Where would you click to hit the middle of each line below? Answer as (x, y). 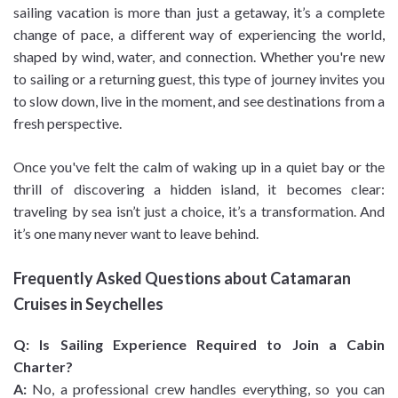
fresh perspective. (68, 123)
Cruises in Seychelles (88, 304)
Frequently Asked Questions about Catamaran (182, 279)
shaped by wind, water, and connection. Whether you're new (199, 57)
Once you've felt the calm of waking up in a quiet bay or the (199, 167)
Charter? (43, 367)
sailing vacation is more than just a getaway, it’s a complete (199, 12)
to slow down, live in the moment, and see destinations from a (199, 101)
